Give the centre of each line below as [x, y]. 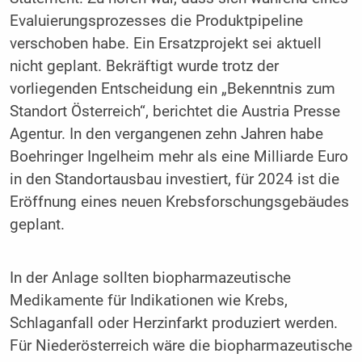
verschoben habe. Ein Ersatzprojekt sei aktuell [165, 44]
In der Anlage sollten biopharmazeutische [150, 278]
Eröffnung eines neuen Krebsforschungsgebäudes [179, 202]
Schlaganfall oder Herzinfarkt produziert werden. [173, 323]
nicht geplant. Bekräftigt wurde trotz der [144, 67]
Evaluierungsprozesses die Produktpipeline [156, 21]
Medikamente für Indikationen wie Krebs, [148, 300]
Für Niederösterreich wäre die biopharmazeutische [181, 345]
